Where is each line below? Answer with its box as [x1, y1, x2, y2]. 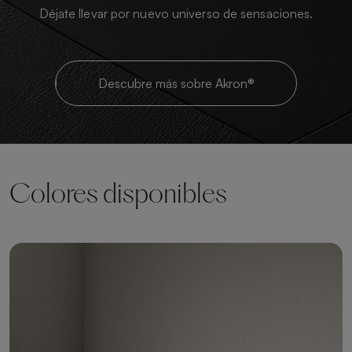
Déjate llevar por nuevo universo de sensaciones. [38, 5, 313, 21]
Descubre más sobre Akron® [97, 75, 255, 91]
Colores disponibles [9, 182, 227, 209]
